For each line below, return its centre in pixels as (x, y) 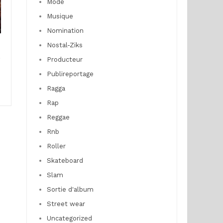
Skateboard (65, 161)
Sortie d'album (70, 189)
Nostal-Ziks (64, 45)
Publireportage (70, 74)
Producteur (64, 59)
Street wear (66, 204)
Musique (60, 16)
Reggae (58, 117)
